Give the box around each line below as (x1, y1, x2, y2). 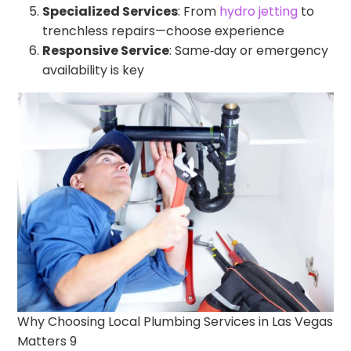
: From (178, 2, 220, 20)
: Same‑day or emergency (169, 41, 329, 60)
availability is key (42, 60, 145, 79)
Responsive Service (42, 41, 170, 60)
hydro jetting (219, 2, 299, 20)
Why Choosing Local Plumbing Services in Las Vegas (17, 312, 334, 331)
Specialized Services (42, 2, 179, 20)
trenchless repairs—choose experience (42, 21, 285, 40)
